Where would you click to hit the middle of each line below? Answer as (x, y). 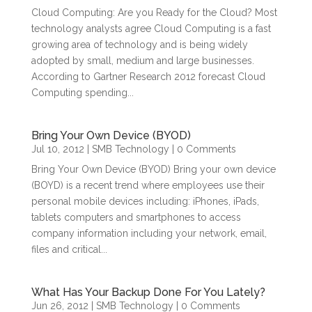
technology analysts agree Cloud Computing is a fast (151, 29)
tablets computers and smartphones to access (136, 217)
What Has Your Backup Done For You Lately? (148, 292)
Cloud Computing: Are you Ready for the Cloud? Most (154, 13)
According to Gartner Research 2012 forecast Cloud (148, 77)
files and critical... (69, 249)
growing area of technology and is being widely (139, 45)
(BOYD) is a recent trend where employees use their (148, 185)
